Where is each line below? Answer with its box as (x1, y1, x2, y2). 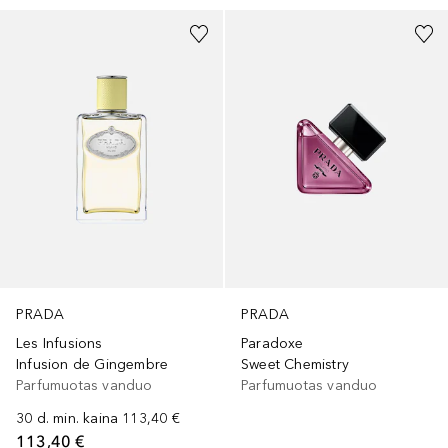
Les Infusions (16, 335, 103, 353)
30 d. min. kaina (16, 410, 119, 428)
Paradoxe (241, 335, 304, 353)
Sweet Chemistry (241, 356, 349, 374)
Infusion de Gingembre (16, 356, 169, 374)
